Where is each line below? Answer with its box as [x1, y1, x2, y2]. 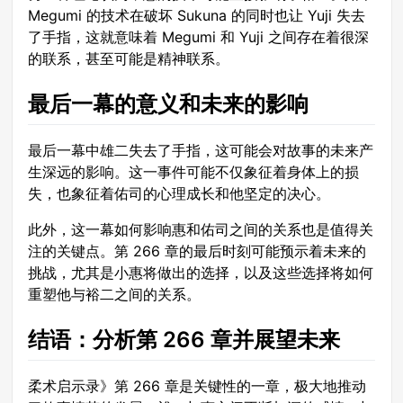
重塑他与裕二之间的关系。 [28, 285, 201, 304]
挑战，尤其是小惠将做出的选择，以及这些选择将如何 [28, 264, 373, 282]
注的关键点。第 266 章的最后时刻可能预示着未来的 [28, 242, 366, 261]
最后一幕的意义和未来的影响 [28, 90, 309, 117]
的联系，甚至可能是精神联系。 [28, 49, 229, 67]
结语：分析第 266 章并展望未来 [28, 327, 340, 354]
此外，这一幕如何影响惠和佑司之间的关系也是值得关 [28, 220, 373, 239]
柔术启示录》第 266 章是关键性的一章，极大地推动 [28, 377, 366, 396]
